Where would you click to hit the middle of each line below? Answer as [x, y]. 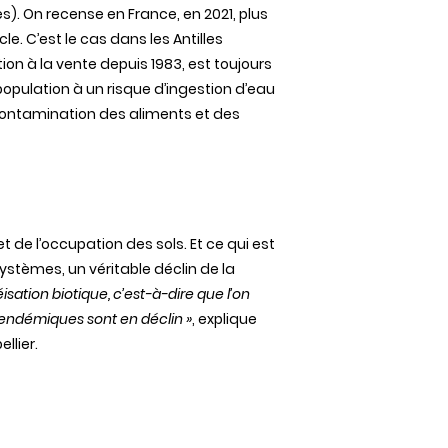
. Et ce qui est [229, 244]
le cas [86, 39]
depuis [124, 64]
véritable [120, 269]
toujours [243, 64]
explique [227, 319]
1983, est [181, 64]
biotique [80, 294]
